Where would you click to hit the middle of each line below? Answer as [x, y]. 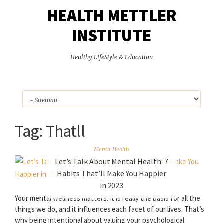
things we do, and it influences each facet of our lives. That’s [110, 209]
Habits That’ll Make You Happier [111, 173]
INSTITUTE [111, 36]
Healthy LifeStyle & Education [111, 57]
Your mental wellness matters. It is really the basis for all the [108, 198]
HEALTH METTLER [111, 16]
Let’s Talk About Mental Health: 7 [111, 161]
